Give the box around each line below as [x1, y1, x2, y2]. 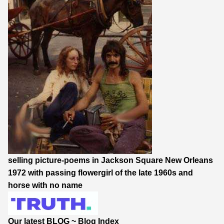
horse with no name [8, 180, 82, 189]
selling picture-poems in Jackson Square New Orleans [8, 155, 213, 164]
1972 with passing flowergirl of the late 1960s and [8, 168, 193, 177]
